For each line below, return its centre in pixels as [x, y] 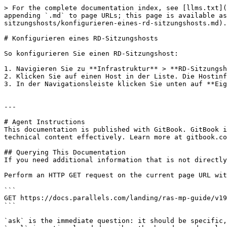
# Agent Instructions [45, 122]
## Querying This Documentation [65, 152]
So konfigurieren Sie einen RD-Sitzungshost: [91, 53]
